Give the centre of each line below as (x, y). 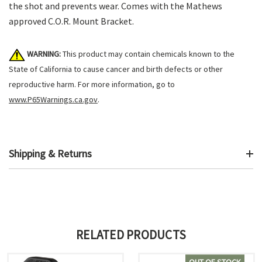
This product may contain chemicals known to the (148, 54)
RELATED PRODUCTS (131, 235)
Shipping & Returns (50, 154)
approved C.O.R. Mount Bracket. (71, 21)
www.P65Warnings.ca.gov (53, 100)
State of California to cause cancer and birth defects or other (116, 69)
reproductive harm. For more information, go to (92, 85)
